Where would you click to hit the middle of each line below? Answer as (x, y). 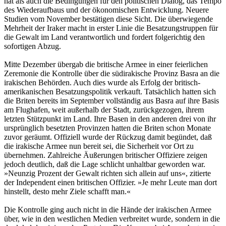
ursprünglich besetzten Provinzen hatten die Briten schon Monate (107, 128)
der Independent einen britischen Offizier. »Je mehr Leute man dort (110, 182)
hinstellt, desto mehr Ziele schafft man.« (67, 191)
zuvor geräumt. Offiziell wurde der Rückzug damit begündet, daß (108, 137)
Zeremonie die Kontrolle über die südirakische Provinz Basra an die (112, 73)
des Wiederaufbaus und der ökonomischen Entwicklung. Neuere (106, 10)
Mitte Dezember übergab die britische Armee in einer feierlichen (106, 64)
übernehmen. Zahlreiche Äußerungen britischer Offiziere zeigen (106, 155)
